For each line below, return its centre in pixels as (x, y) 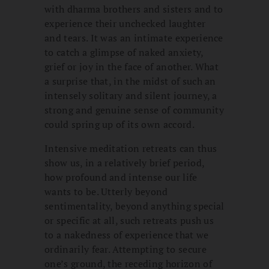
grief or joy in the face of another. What (132, 67)
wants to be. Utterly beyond (106, 192)
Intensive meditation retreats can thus (131, 149)
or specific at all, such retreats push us (129, 221)
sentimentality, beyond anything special (134, 206)
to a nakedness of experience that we (127, 235)
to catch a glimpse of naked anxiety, (124, 53)
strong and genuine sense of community (134, 110)
